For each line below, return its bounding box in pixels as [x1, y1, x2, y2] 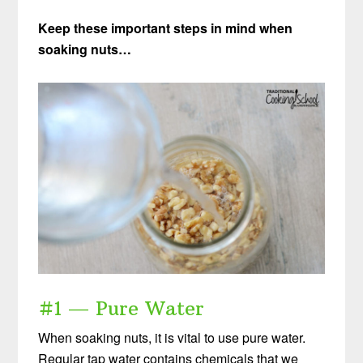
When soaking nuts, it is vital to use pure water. [38, 327, 306, 347]
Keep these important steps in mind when [38, 19, 293, 38]
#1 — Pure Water [38, 295, 205, 320]
